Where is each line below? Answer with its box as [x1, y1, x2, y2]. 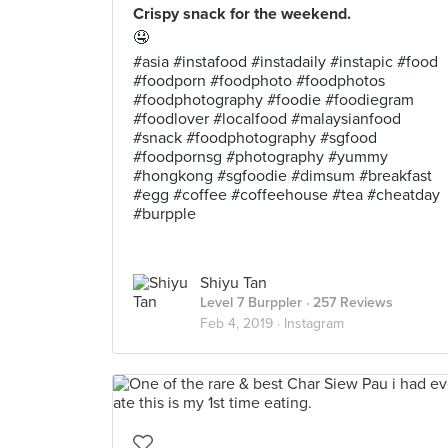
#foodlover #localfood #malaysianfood [133, 109, 401, 129]
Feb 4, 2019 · [200, 315, 284, 332]
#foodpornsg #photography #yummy [133, 147, 388, 167]
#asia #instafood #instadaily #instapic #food [133, 52, 438, 72]
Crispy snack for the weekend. [133, 4, 351, 24]
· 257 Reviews [302, 294, 393, 311]
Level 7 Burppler [200, 294, 302, 311]
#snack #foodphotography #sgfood [133, 128, 377, 148]
